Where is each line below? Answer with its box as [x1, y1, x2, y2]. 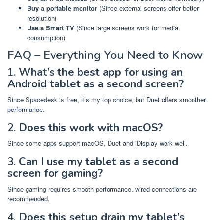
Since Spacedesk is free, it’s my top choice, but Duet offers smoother [7, 94, 206, 104]
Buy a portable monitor [27, 3, 97, 13]
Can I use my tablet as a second [19, 154, 178, 169]
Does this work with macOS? [19, 120, 163, 135]
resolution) [27, 13, 56, 23]
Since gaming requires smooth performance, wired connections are [7, 184, 197, 193]
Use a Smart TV [27, 23, 74, 33]
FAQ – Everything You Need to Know [7, 47, 203, 63]
